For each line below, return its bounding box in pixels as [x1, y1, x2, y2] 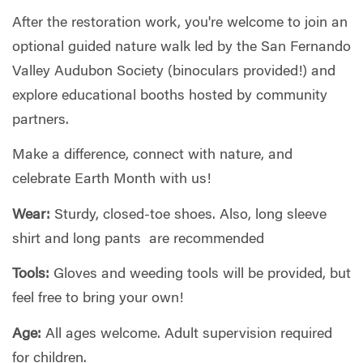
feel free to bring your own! [12, 292, 183, 307]
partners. [12, 113, 69, 128]
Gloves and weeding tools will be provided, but [49, 267, 351, 283]
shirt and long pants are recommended [12, 232, 264, 247]
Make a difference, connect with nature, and [12, 148, 293, 164]
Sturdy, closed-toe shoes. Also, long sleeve [54, 207, 327, 223]
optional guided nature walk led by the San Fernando [12, 40, 351, 55]
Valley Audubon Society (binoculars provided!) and [12, 64, 335, 79]
